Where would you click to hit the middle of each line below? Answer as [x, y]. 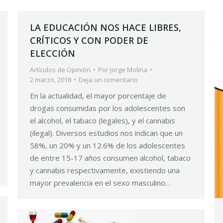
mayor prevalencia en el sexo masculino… [100, 183]
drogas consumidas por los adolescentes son [108, 108]
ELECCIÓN [53, 53]
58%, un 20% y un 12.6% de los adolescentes [108, 145]
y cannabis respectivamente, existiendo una [105, 170]
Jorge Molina [129, 70]
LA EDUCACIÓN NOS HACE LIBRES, [106, 27]
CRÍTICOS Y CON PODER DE [89, 40]
